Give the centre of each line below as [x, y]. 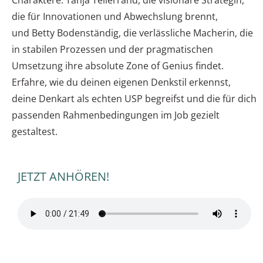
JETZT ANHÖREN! [63, 177]
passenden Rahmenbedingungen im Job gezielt [116, 115]
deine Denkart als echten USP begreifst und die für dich [134, 99]
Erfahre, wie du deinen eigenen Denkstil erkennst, [121, 82]
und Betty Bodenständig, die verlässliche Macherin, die [132, 33]
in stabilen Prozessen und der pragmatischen [112, 50]
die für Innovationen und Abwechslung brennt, [115, 17]
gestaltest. [35, 132]
